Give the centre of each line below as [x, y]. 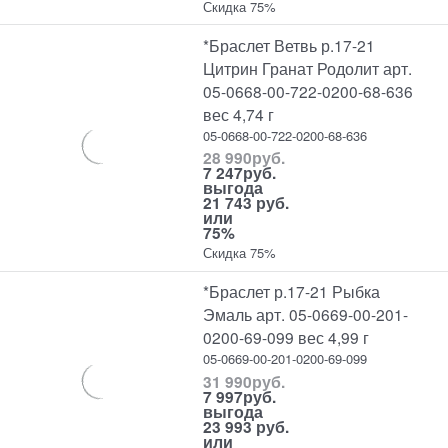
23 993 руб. [246, 426]
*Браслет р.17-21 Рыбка [292, 291]
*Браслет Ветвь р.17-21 [289, 44]
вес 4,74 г [239, 113]
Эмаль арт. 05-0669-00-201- [306, 314]
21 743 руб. [246, 203]
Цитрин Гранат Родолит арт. [308, 67]
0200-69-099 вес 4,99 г [286, 337]
